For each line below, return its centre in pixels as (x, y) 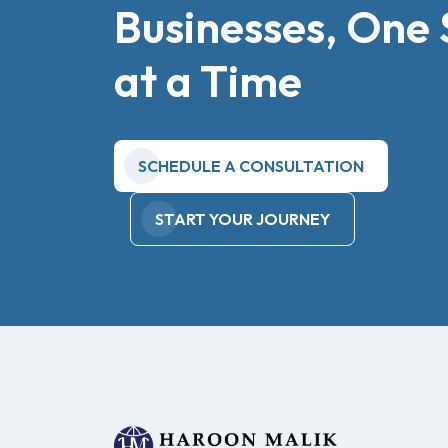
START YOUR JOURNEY (242, 218)
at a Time (208, 80)
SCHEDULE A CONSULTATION (251, 165)
